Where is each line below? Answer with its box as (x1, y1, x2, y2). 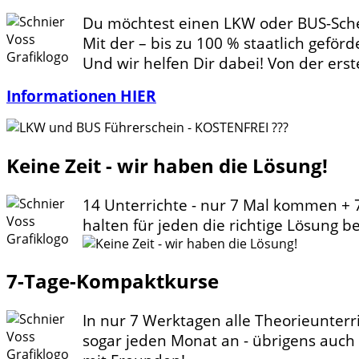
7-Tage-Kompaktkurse (6, 268, 219, 295)
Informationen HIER (6, 85, 156, 106)
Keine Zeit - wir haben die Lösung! (6, 151, 328, 179)
